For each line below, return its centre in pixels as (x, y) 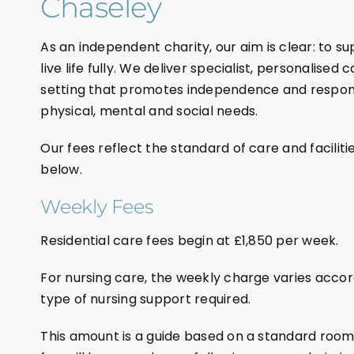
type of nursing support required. (146, 299)
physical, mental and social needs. (149, 111)
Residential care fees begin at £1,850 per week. (190, 241)
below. (61, 170)
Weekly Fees (97, 207)
